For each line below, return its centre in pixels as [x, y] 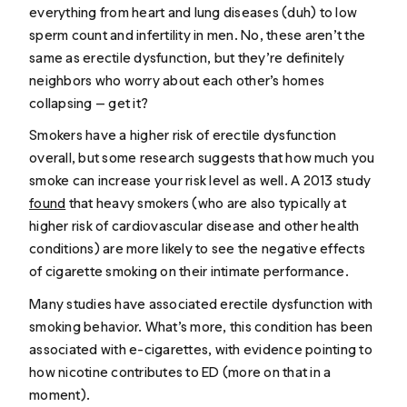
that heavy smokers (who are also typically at [206, 203]
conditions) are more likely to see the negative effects [197, 249]
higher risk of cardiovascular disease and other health [194, 226]
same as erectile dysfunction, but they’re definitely [187, 57]
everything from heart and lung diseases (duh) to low [194, 12]
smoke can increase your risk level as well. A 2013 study [200, 181]
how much [317, 158]
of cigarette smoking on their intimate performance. [189, 272]
